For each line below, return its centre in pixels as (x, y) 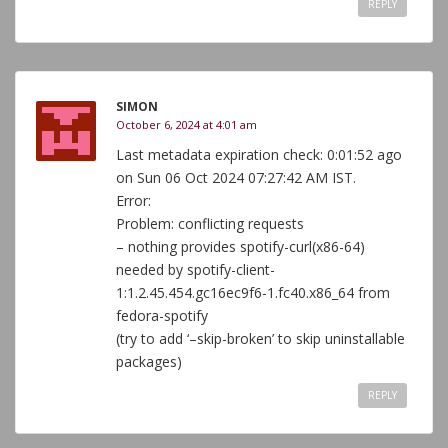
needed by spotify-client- (195, 269)
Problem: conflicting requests (210, 223)
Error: (133, 200)
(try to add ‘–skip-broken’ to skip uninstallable (260, 338)
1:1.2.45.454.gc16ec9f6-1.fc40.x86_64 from (253, 292)
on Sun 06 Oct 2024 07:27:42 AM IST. (236, 177)
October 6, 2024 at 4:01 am (186, 124)
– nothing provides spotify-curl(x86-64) (240, 246)
